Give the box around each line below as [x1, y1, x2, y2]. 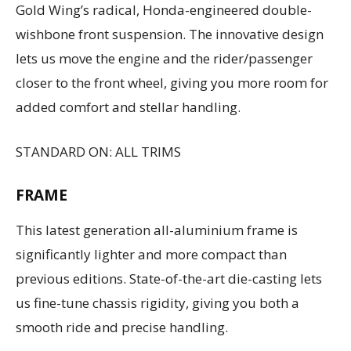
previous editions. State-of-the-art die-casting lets [16, 269, 322, 288]
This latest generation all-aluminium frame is [16, 220, 298, 239]
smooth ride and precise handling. [16, 317, 228, 336]
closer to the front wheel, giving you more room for [16, 73, 328, 92]
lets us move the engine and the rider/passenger [16, 49, 313, 67]
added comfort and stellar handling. [16, 97, 241, 116]
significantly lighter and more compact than [16, 244, 287, 263]
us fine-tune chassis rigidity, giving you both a [16, 293, 299, 312]
